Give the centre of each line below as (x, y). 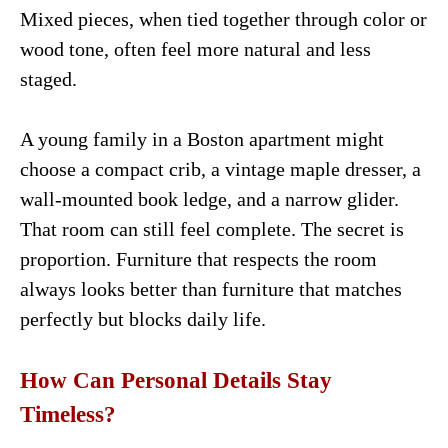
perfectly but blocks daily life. (143, 318)
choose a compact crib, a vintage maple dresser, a (220, 168)
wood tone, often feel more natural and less (195, 48)
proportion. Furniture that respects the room (198, 258)
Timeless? (68, 414)
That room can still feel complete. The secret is (212, 228)
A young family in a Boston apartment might (202, 138)
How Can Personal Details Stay (176, 380)
